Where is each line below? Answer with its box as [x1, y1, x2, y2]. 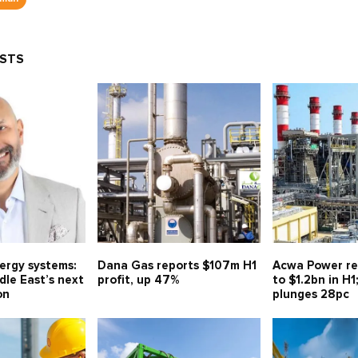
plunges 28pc [272, 288, 350, 301]
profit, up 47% [97, 274, 179, 287]
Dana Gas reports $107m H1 [97, 260, 257, 272]
